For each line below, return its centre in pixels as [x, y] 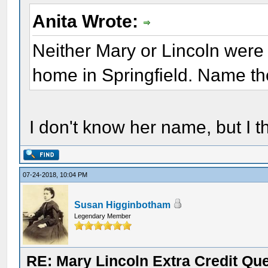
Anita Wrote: [88, 21]
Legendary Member [103, 216]
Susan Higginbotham [123, 205]
